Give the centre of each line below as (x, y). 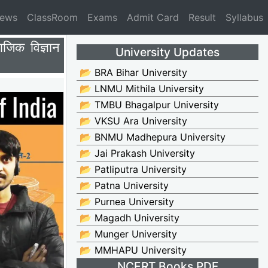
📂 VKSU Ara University (133, 121)
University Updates (167, 52)
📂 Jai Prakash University (137, 153)
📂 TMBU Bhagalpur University (149, 105)
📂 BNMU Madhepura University (153, 137)
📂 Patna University (124, 186)
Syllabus (244, 17)
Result (202, 17)
